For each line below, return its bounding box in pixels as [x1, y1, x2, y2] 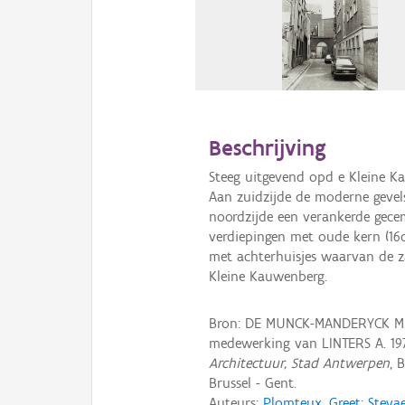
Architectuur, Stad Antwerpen [209, 353, 391, 372]
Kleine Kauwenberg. [209, 268, 328, 286]
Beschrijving [209, 134, 327, 162]
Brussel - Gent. [209, 373, 297, 391]
